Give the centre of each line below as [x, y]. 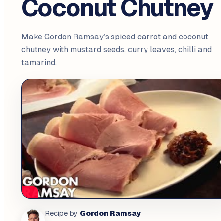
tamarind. [39, 63]
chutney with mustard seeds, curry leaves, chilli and [116, 50]
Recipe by [61, 213]
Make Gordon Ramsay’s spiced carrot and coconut [114, 37]
